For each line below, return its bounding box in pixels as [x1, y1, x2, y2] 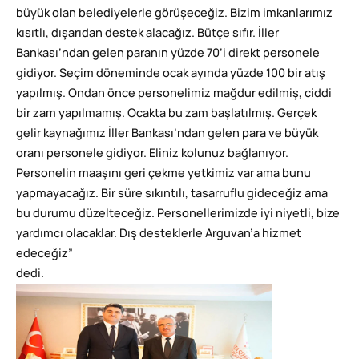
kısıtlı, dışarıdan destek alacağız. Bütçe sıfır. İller [16, 28, 279, 39]
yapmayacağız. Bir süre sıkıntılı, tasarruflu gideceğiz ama [16, 188, 328, 200]
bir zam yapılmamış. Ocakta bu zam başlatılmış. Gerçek [16, 108, 317, 119]
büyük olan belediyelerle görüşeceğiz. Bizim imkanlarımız [16, 8, 333, 19]
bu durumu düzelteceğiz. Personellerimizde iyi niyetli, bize [16, 208, 340, 220]
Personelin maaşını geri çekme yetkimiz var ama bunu [16, 168, 311, 179]
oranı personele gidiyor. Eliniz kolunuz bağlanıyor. [16, 148, 288, 159]
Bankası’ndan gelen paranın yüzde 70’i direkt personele [16, 48, 320, 59]
